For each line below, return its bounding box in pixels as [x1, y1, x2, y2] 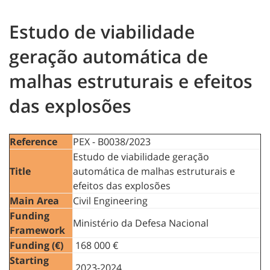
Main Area [10, 193, 59, 207]
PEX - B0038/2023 [73, 134, 151, 148]
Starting [10, 253, 49, 267]
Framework [10, 223, 65, 237]
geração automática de [9, 43, 208, 69]
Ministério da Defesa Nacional [73, 216, 209, 230]
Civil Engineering [73, 193, 148, 207]
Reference [10, 134, 57, 148]
